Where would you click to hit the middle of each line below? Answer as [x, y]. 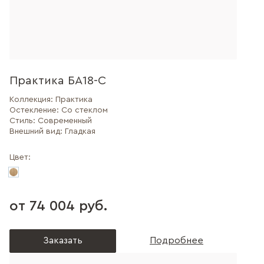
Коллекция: [32, 100]
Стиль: [24, 121]
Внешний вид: [37, 131]
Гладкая [80, 131]
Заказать [63, 240]
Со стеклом [85, 110]
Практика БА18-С [58, 81]
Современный [65, 121]
